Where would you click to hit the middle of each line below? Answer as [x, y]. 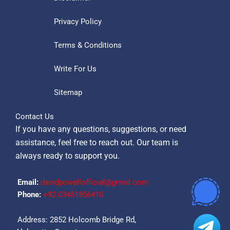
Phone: [28, 194]
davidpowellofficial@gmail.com [94, 182]
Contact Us [35, 117]
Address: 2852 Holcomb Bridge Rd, [76, 220]
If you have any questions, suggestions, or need [101, 129]
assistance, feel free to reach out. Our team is [97, 143]
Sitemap [68, 93]
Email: [27, 182]
